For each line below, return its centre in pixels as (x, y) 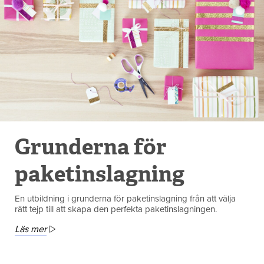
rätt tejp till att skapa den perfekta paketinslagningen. (116, 209)
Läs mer (31, 229)
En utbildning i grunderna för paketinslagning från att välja (125, 198)
